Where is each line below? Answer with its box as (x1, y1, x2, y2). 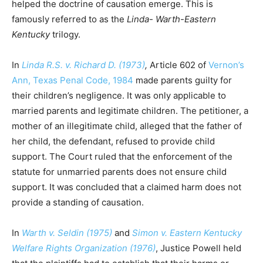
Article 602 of (147, 59, 208, 71)
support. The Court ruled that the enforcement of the (12, 151, 232, 163)
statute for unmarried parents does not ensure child (12, 166, 227, 178)
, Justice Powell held (156, 242, 241, 254)
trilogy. (50, 29, 80, 41)
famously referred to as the (12, 14, 127, 25)
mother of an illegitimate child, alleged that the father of (12, 120, 242, 132)
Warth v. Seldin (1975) (22, 227, 112, 239)
